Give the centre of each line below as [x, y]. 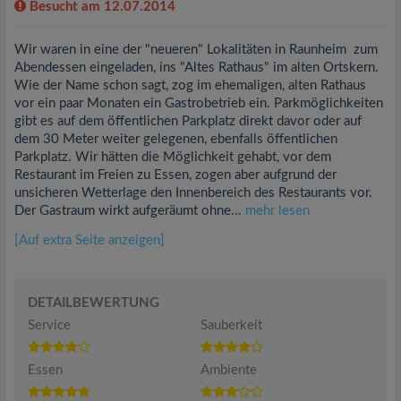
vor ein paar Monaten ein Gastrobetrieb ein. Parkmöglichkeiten [199, 103]
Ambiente [229, 370]
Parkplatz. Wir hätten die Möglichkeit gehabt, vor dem [173, 157]
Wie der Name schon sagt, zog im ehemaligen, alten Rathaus [190, 85]
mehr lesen [277, 211]
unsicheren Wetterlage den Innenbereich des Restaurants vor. [193, 193]
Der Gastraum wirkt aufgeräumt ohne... [130, 211]
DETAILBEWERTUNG [94, 303]
